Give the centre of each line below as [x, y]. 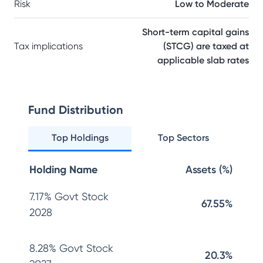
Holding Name [63, 170]
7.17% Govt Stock [69, 196]
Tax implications [48, 46]
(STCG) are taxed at [206, 46]
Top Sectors [183, 138]
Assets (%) [209, 170]
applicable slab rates [203, 60]
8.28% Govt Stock [71, 248]
